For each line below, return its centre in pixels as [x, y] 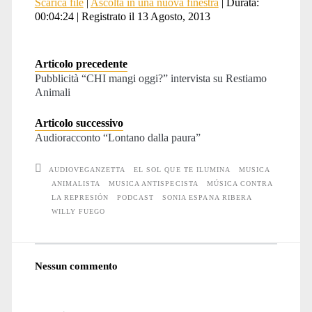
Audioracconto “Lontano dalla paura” [117, 137]
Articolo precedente [81, 63]
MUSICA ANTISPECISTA [153, 183]
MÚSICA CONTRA [240, 183]
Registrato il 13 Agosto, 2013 [146, 16]
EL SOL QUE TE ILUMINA [182, 169]
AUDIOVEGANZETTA [87, 169]
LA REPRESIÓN [80, 197]
